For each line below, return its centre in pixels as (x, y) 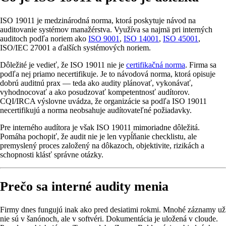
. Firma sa (201, 65)
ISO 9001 (104, 38)
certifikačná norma (156, 65)
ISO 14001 (141, 38)
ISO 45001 (181, 38)
